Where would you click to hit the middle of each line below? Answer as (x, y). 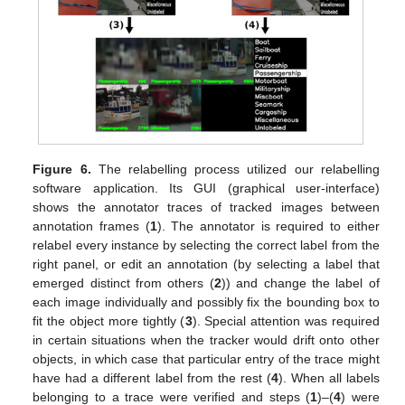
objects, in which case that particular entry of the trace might (206, 358)
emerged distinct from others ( (123, 283)
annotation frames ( (91, 226)
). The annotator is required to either (268, 226)
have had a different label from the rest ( (152, 377)
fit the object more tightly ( (109, 320)
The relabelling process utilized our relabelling (235, 169)
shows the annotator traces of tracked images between (206, 207)
